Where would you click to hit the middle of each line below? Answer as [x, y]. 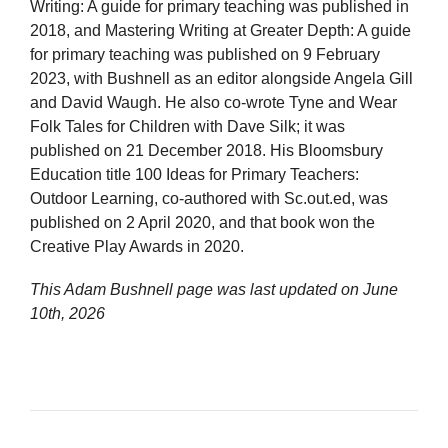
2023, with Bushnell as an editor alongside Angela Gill [221, 79]
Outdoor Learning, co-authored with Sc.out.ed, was [209, 199]
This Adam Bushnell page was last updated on [196, 290]
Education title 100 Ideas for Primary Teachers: [194, 175]
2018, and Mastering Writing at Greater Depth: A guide [220, 31]
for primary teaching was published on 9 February [205, 55]
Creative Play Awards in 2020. [137, 247]
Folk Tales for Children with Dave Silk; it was [187, 127]
